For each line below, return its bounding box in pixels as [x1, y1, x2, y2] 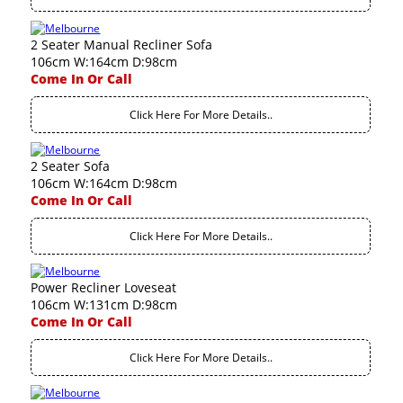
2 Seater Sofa [31, 157, 111, 175]
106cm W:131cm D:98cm [31, 296, 178, 313]
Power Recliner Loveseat [31, 279, 177, 296]
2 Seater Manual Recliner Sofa [31, 36, 213, 53]
